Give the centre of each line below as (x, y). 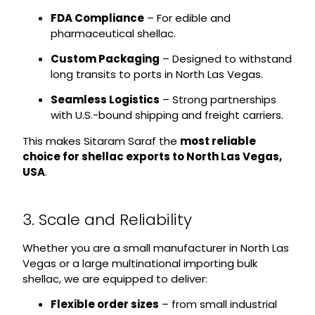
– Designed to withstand (225, 58)
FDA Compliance (97, 18)
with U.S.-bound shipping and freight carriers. (167, 115)
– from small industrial (218, 304)
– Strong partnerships (218, 100)
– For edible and (187, 18)
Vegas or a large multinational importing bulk (140, 263)
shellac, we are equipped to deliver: (115, 278)
